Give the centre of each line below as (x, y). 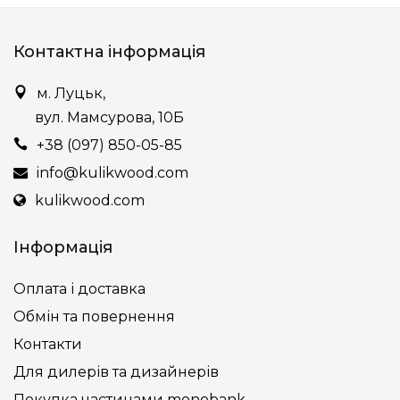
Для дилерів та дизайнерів (116, 372)
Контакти (48, 344)
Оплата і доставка (79, 289)
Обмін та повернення (94, 317)
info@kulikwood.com (112, 173)
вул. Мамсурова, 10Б (99, 117)
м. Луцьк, (71, 93)
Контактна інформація (109, 52)
